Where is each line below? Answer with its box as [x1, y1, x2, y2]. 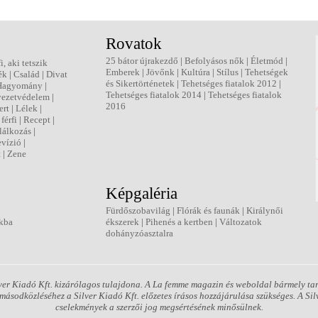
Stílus [216, 67, 238, 77]
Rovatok [106, 35, 162, 53]
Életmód [251, 55, 283, 66]
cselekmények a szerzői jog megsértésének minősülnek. [55, 302, 263, 312]
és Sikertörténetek [106, 78, 175, 89]
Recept [23, 114, 50, 125]
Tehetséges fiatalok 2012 [181, 78, 277, 89]
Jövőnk [146, 67, 175, 77]
